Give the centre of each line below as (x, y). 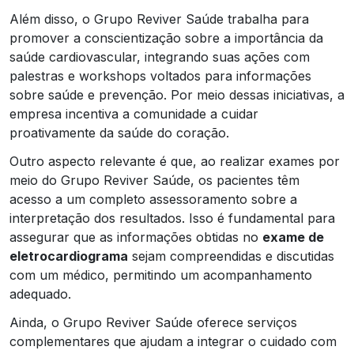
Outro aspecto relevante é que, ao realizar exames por (175, 161)
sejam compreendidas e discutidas (231, 256)
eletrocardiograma (69, 256)
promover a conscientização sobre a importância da (166, 38)
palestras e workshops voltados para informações (160, 75)
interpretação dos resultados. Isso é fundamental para (172, 218)
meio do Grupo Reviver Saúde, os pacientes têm (154, 180)
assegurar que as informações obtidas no (136, 237)
